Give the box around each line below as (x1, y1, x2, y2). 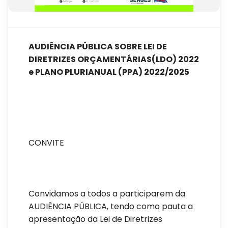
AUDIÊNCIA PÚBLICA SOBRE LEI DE (28, 41, 167, 53)
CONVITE (28, 137, 64, 149)
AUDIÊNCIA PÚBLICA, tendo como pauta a (28, 201, 193, 213)
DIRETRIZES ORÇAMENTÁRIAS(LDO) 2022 (28, 53, 199, 66)
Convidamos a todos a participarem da (28, 188, 185, 200)
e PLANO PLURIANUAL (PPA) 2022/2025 (28, 66, 189, 78)
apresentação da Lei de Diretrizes (28, 213, 162, 225)
